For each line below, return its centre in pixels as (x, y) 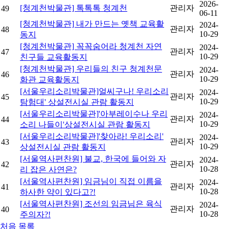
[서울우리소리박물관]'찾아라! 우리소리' (92, 136)
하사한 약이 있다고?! (58, 192)
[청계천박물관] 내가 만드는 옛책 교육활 (92, 24)
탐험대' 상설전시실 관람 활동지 (77, 102)
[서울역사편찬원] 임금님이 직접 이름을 (91, 181)
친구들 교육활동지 (54, 57)
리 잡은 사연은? (48, 169)
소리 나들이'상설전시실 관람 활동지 (85, 124)
